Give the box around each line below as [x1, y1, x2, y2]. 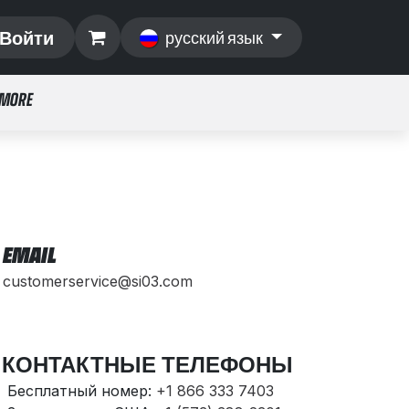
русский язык [165, 26, 264, 48]
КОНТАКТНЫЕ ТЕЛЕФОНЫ [2, 348, 294, 380]
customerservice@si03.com [2, 272, 193, 290]
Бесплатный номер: [6, 382, 156, 400]
